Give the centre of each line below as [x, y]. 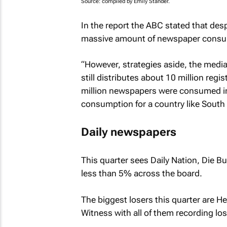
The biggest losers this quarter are [148, 199]
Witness [97, 213]
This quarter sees [116, 160]
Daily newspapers [128, 132]
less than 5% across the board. [141, 173]
